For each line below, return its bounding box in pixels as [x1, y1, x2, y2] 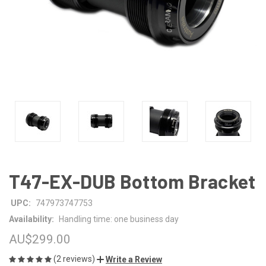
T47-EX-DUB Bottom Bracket [9, 169, 256, 192]
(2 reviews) [53, 254, 97, 264]
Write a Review [106, 254, 162, 264]
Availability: [9, 214, 54, 224]
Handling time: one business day [58, 214, 179, 224]
